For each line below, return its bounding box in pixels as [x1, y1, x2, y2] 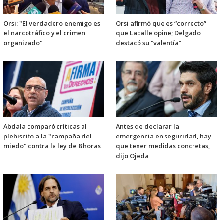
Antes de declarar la [116, 122, 179, 131]
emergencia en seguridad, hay [116, 132, 211, 141]
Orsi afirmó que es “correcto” [116, 19, 206, 28]
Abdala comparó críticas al [3, 122, 87, 131]
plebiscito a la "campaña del [3, 132, 92, 141]
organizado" [3, 38, 43, 48]
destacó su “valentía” [116, 38, 181, 48]
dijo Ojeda [116, 151, 149, 161]
